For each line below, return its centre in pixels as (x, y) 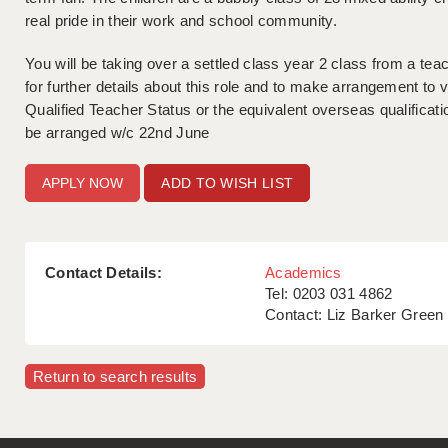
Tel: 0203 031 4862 (329, 294)
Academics (303, 273)
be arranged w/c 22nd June (117, 133)
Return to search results (115, 377)
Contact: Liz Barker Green (354, 315)
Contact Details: (103, 273)
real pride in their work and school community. (181, 21)
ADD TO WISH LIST (227, 183)
